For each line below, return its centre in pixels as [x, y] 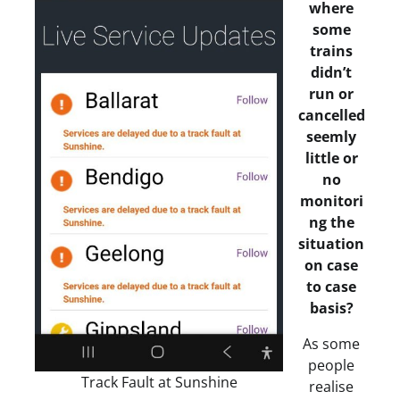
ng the [331, 222]
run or [331, 93]
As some [331, 343]
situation [331, 243]
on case [331, 265]
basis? [331, 308]
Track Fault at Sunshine [159, 382]
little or [331, 158]
